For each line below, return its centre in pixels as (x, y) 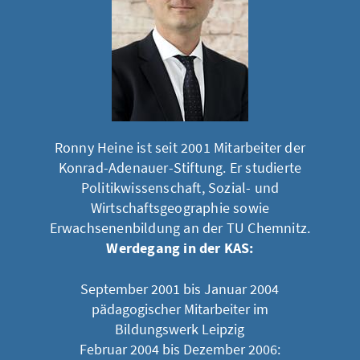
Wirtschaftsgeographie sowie (180, 208)
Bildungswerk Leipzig (180, 329)
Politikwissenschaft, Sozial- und (180, 188)
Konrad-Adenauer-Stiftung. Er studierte (180, 168)
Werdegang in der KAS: (180, 249)
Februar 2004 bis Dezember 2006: (180, 349)
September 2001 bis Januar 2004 (180, 289)
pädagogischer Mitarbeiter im (180, 309)
